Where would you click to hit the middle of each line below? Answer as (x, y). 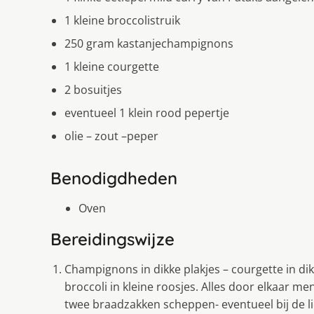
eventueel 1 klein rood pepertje (147, 112)
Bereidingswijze (112, 239)
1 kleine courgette (112, 66)
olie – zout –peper (111, 136)
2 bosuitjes (93, 89)
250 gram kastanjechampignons (149, 43)
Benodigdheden (114, 178)
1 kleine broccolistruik (122, 20)
